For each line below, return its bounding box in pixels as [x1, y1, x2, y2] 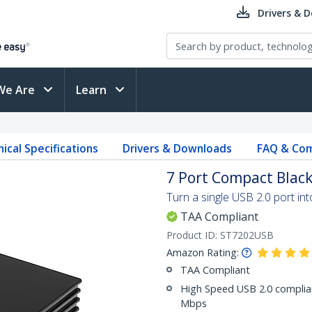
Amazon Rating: [166, 246, 239, 259]
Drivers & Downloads [123, 141, 233, 156]
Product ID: [166, 228, 220, 242]
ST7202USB [220, 228, 274, 242]
